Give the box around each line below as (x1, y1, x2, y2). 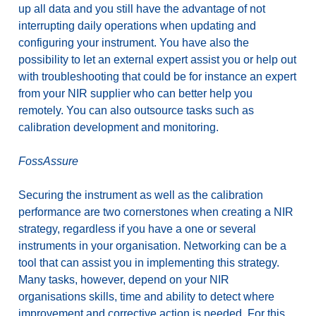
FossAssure (18, 154, 78, 167)
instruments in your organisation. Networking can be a (18, 239, 286, 252)
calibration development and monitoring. (18, 121, 219, 133)
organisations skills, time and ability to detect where (18, 290, 274, 303)
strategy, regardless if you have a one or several (18, 222, 256, 235)
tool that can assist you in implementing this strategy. (18, 256, 279, 269)
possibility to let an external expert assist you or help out (18, 53, 296, 66)
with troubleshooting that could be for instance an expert (18, 70, 296, 83)
